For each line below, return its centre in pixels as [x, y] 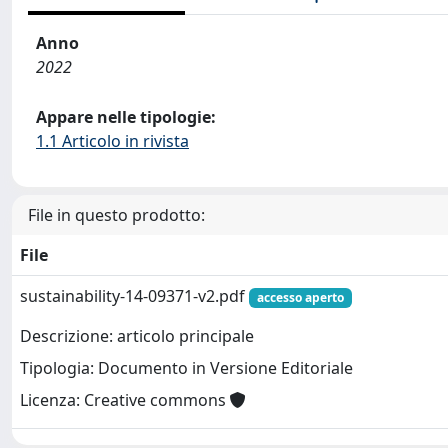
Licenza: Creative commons [125, 400]
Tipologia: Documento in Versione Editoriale [186, 368]
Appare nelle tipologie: [126, 117]
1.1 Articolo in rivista [112, 141]
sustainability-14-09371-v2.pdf [134, 296]
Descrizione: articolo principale [137, 336]
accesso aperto [300, 297]
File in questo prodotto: [116, 215]
